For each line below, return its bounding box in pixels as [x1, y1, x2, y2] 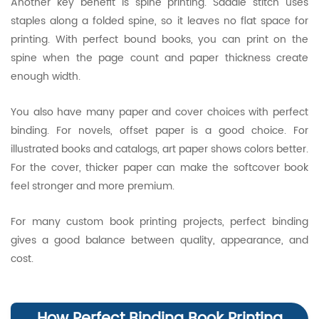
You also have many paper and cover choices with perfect [11, 104, 308, 120]
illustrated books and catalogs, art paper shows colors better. [11, 141, 308, 157]
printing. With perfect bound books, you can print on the [11, 31, 308, 48]
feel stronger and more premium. [11, 178, 174, 194]
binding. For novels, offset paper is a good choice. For [11, 122, 308, 139]
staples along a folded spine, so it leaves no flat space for [11, 13, 308, 29]
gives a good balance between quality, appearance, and [11, 232, 308, 249]
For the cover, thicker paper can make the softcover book [11, 159, 308, 176]
